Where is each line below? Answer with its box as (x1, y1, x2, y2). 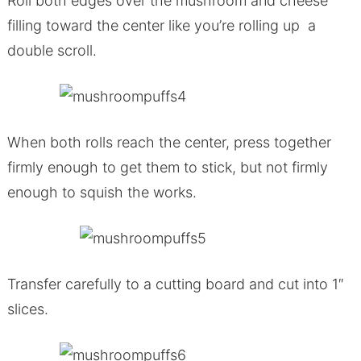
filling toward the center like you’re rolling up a (6, 16, 316, 34)
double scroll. (6, 41, 97, 59)
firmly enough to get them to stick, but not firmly (6, 158, 328, 176)
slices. (6, 300, 48, 317)
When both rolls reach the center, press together (6, 133, 331, 151)
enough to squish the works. (6, 183, 197, 201)
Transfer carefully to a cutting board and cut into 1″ (6, 275, 348, 293)
